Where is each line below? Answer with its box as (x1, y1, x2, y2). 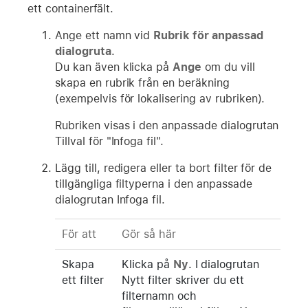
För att (62, 227, 96, 241)
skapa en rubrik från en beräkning (55, 76, 230, 89)
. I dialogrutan (188, 257, 260, 271)
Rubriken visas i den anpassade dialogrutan (55, 118, 279, 132)
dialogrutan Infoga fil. (55, 192, 166, 206)
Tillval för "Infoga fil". (55, 134, 164, 148)
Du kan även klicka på (55, 60, 173, 74)
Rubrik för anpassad (153, 28, 263, 42)
